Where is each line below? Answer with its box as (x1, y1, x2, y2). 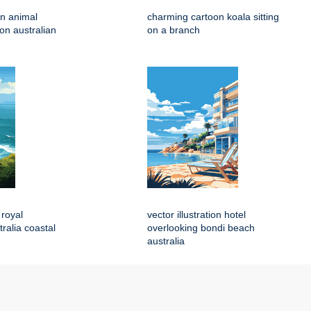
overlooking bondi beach (147, 222, 255, 234)
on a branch (147, 24, 200, 36)
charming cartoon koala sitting (147, 11, 279, 23)
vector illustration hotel (147, 209, 246, 221)
